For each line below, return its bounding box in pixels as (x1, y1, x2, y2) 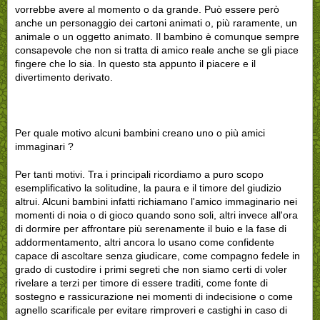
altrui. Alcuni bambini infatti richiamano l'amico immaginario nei (15, 195, 297, 207)
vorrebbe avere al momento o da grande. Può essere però (15, 3, 279, 15)
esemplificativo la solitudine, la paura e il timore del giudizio (15, 181, 281, 194)
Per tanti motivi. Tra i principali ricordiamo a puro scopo (15, 168, 264, 180)
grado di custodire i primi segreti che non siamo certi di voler (15, 263, 287, 275)
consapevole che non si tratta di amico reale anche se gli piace (15, 44, 299, 56)
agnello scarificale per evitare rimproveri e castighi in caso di (15, 304, 287, 316)
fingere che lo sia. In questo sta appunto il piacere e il (15, 57, 256, 69)
